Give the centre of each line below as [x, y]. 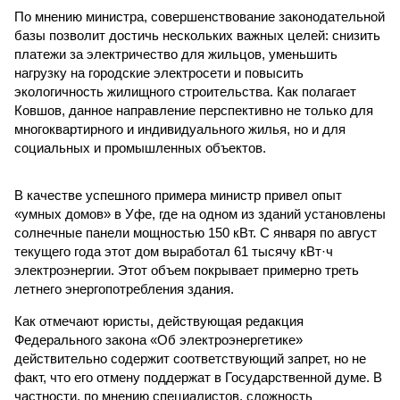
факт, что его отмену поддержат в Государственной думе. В [198, 377]
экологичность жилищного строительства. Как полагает [185, 92]
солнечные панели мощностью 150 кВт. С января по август [196, 233]
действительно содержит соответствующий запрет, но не [190, 358]
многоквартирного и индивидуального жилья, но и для [180, 129]
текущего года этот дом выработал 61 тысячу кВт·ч [174, 251]
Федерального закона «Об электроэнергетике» [158, 340]
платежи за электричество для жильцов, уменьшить [176, 54]
